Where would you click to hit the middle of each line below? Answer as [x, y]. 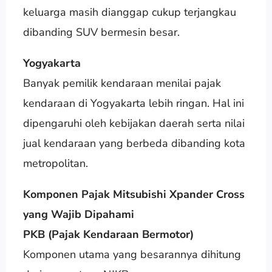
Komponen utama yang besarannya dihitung [132, 254]
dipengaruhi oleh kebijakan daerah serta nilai [134, 123]
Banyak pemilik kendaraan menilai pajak [122, 83]
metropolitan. [55, 163]
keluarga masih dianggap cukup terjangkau [129, 12]
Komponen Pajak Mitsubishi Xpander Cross [134, 194]
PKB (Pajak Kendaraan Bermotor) [108, 234]
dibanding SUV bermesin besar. [101, 32]
